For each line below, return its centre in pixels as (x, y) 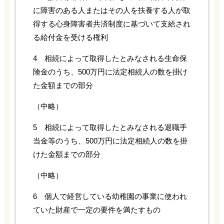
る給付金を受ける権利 (70, 37)
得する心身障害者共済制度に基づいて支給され (111, 24)
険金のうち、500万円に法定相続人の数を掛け (110, 72)
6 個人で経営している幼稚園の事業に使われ (110, 196)
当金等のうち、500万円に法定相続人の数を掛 (110, 141)
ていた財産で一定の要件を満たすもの (96, 210)
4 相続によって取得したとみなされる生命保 (110, 58)
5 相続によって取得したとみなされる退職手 (110, 127)
